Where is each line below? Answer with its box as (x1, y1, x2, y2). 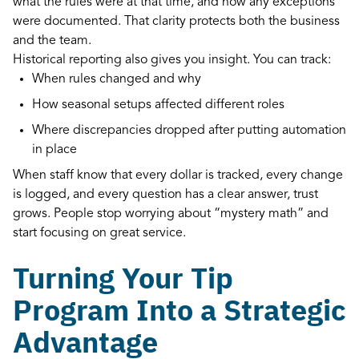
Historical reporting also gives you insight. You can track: (13, 53, 331, 67)
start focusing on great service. (13, 226, 186, 240)
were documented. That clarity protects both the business (13, 14, 340, 28)
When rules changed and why (32, 72, 208, 86)
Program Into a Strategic (13, 290, 346, 329)
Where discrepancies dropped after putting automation (32, 123, 346, 137)
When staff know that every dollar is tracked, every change (13, 168, 343, 182)
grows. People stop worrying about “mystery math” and (13, 207, 329, 220)
